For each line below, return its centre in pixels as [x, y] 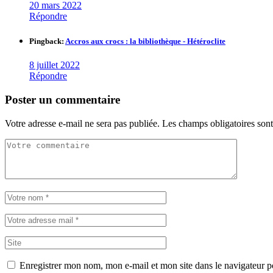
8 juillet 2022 [55, 65]
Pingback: [47, 41]
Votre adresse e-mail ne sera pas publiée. [82, 123]
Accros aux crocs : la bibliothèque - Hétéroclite [145, 41]
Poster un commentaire [62, 100]
